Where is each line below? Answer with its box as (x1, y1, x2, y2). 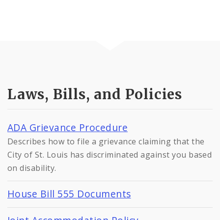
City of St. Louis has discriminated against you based (7, 149, 212, 160)
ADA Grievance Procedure (7, 120, 128, 134)
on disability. (7, 162, 56, 173)
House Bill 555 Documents (7, 187, 131, 200)
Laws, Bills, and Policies (7, 85, 182, 103)
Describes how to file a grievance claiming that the (7, 136, 205, 147)
